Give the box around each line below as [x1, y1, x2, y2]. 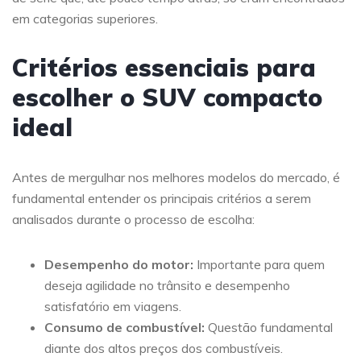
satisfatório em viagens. [44, 298, 181, 314]
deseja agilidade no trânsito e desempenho [44, 277, 290, 293]
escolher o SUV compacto [12, 82, 322, 113]
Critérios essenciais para [12, 52, 316, 83]
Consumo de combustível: [44, 319, 205, 335]
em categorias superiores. [12, 10, 158, 27]
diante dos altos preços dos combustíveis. [44, 340, 283, 356]
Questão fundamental [205, 319, 333, 335]
